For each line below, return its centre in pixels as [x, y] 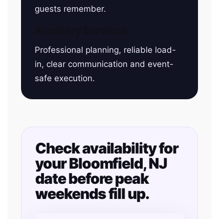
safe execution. [65, 78]
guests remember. [70, 9]
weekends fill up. [92, 194]
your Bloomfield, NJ [101, 163]
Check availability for [107, 148]
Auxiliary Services [81, 30]
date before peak [92, 178]
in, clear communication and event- [104, 64]
